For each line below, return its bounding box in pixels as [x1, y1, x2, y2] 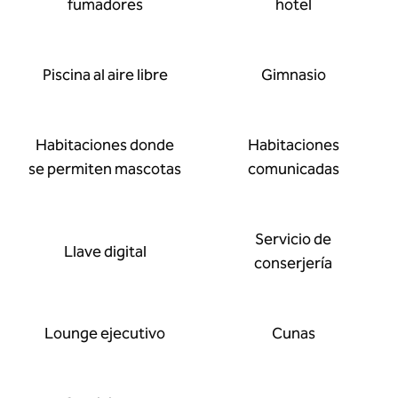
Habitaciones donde [36, 135, 174, 155]
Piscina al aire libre [42, 65, 168, 84]
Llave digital [63, 241, 147, 261]
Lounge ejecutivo [44, 323, 165, 343]
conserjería [254, 253, 332, 273]
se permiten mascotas [28, 159, 181, 179]
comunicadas [247, 159, 339, 179]
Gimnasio [260, 65, 326, 84]
